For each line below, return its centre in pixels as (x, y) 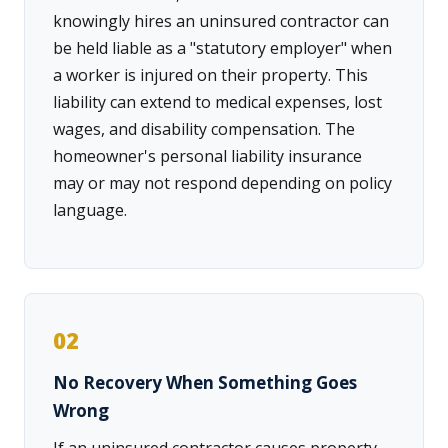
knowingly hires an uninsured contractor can (221, 21)
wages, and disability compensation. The (204, 129)
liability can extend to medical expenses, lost (217, 102)
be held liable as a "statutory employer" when (222, 48)
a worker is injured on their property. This (210, 75)
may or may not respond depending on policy (222, 183)
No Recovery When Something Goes (205, 383)
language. (90, 210)
